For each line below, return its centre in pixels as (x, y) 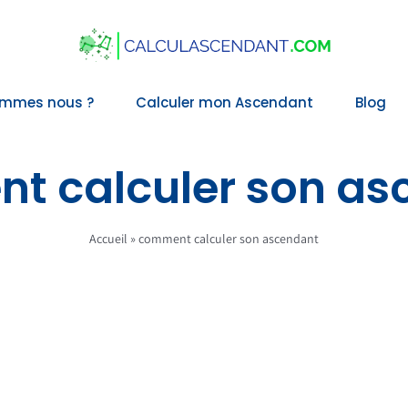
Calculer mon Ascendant (224, 103)
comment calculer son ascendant (229, 238)
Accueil (108, 238)
